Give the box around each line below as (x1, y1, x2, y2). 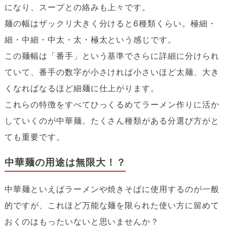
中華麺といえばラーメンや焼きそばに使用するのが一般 (4, 184, 219, 195)
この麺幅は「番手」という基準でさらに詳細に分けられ (4, 50, 219, 61)
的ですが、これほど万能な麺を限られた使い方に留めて (4, 200, 219, 211)
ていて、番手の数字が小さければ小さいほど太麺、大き (4, 66, 219, 77)
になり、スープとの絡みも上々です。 (4, 2, 151, 12)
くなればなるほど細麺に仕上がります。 (4, 83, 160, 93)
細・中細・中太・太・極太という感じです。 (4, 34, 177, 45)
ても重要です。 (4, 131, 65, 142)
